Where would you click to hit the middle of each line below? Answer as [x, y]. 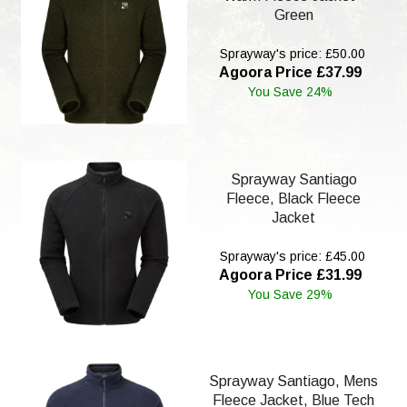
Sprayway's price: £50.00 [290, 54]
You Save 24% [291, 92]
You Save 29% [291, 294]
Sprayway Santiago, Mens [294, 382]
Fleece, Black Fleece [294, 198]
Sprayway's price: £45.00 [290, 256]
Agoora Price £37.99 [291, 73]
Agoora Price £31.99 [291, 274]
